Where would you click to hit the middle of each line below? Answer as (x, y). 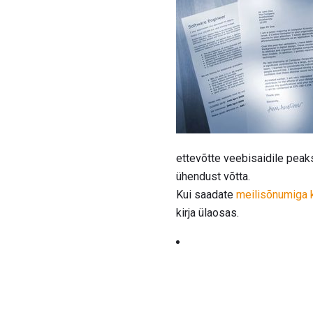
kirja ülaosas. (208, 213)
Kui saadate (206, 195)
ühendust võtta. (213, 177)
